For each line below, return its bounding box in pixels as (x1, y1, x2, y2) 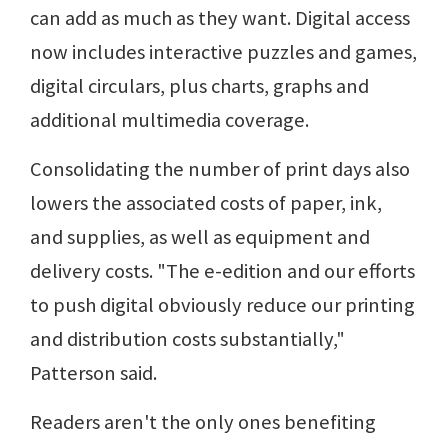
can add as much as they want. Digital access (30, 4, 410, 31)
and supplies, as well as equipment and (30, 223, 370, 250)
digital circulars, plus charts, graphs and (30, 72, 369, 99)
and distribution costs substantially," (30, 325, 345, 352)
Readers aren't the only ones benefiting (30, 408, 376, 435)
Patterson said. (30, 359, 157, 386)
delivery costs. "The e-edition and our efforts (30, 257, 415, 284)
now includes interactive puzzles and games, (30, 38, 417, 65)
